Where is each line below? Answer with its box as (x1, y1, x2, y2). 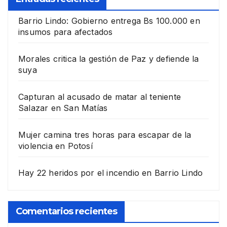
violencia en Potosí (18, 141, 93, 152)
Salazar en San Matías (18, 103, 108, 113)
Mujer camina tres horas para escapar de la (18, 130, 192, 140)
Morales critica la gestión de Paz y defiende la (18, 54, 199, 64)
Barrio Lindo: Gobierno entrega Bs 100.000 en (18, 16, 200, 26)
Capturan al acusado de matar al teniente (18, 92, 181, 102)
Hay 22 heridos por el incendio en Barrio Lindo (18, 168, 203, 178)
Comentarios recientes (16, 206, 118, 217)
